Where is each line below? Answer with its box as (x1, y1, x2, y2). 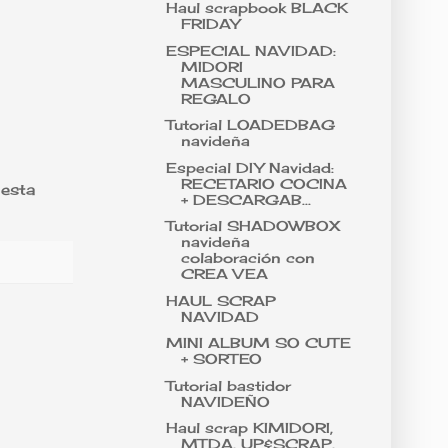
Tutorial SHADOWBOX (165, 217, 340, 235)
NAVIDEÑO (180, 392, 270, 410)
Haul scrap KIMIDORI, (165, 419, 333, 437)
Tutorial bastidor (165, 376, 291, 394)
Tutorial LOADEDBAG (165, 116, 335, 134)
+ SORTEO (180, 350, 262, 368)
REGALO (180, 89, 251, 107)
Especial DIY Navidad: (165, 158, 334, 176)
